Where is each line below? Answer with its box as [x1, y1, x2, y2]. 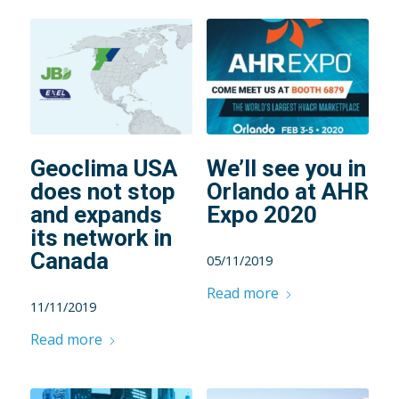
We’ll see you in [206, 155, 366, 183]
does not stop [29, 178, 175, 206]
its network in [29, 224, 172, 252]
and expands [29, 201, 162, 229]
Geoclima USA [29, 155, 177, 183]
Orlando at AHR [206, 178, 369, 206]
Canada [29, 248, 109, 275]
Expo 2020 [206, 201, 317, 229]
